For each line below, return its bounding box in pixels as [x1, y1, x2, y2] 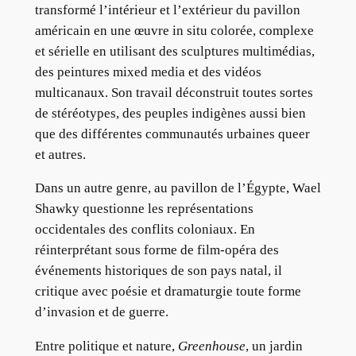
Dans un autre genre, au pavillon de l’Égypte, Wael [34, 180, 321, 196]
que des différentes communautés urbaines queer [34, 126, 310, 141]
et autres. [34, 146, 86, 162]
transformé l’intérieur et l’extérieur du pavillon [34, 2, 300, 17]
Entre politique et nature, [34, 339, 178, 354]
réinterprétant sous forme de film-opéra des [34, 242, 279, 258]
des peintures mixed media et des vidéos [34, 64, 261, 79]
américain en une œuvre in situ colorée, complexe [34, 22, 314, 38]
